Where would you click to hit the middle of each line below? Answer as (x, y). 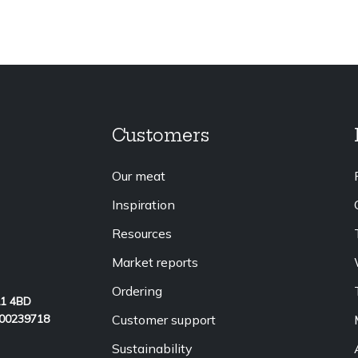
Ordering (137, 290)
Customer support (163, 319)
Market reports (155, 262)
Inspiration (143, 204)
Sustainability (152, 348)
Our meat (138, 175)
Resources (141, 233)
